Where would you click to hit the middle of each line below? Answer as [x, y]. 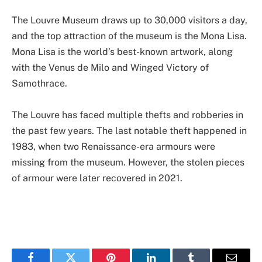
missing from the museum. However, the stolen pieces [128, 163]
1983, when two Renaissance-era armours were [113, 147]
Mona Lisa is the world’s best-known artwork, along [122, 52]
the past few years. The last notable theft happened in [129, 131]
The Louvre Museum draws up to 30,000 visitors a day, [130, 20]
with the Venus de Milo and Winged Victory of [110, 68]
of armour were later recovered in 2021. [97, 178]
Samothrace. [39, 84]
